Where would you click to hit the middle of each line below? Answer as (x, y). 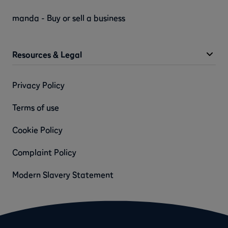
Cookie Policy (37, 130)
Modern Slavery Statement (63, 175)
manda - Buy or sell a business (69, 18)
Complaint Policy (44, 152)
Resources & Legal (47, 55)
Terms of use (36, 108)
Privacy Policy (38, 85)
